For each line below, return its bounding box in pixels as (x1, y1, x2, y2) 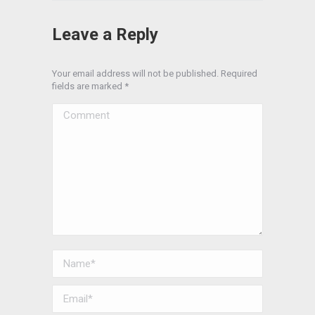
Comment (52, 105, 99, 120)
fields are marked (52, 81, 124, 92)
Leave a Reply (52, 25, 158, 45)
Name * (52, 252, 89, 266)
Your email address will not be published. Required (52, 68, 257, 79)
